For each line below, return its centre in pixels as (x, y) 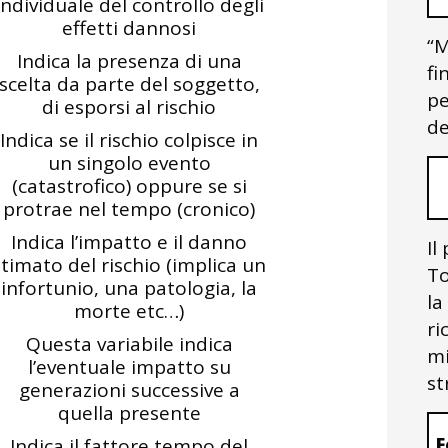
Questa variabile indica (129, 344)
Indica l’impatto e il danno (129, 242)
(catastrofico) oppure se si (129, 186)
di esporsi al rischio (129, 107)
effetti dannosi (129, 28)
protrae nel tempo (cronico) (129, 209)
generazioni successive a (129, 390)
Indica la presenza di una (129, 61)
